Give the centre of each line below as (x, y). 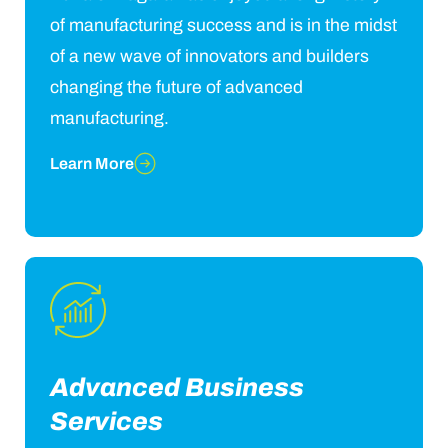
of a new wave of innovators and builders (209, 56)
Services (106, 421)
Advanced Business (177, 387)
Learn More (92, 164)
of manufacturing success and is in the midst (223, 25)
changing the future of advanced (176, 87)
